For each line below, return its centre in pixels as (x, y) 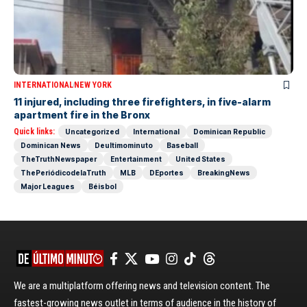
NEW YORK (93, 85)
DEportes (167, 173)
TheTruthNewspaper (59, 159)
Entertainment (136, 159)
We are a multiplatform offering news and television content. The (142, 286)
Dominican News (51, 146)
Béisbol (102, 187)
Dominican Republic (229, 132)
